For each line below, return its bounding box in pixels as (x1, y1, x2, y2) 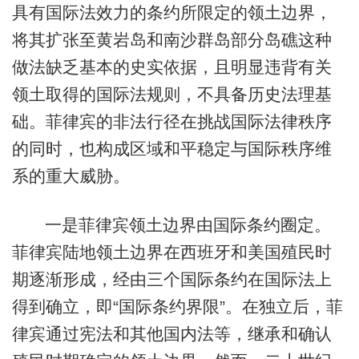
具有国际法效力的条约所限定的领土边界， (11, 2, 332, 22)
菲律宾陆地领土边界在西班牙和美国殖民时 (11, 243, 332, 262)
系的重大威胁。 (11, 166, 130, 185)
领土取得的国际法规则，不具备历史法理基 (11, 84, 332, 103)
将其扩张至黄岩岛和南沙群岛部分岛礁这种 (11, 30, 332, 49)
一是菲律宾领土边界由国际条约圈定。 (44, 216, 331, 235)
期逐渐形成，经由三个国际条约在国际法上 (11, 270, 332, 289)
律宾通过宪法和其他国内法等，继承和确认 (11, 325, 332, 344)
